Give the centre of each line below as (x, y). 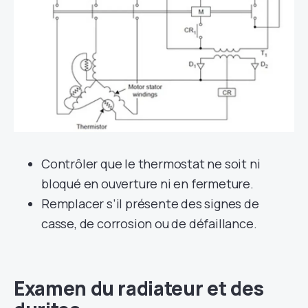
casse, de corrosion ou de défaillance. (149, 223)
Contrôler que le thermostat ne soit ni (151, 163)
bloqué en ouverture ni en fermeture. (147, 183)
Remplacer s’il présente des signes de (150, 203)
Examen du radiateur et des (139, 288)
